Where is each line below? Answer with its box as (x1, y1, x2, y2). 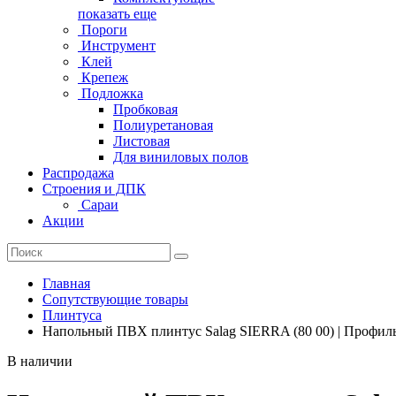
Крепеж (78, 69, 128, 85)
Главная (42, 275, 90, 291)
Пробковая (113, 101, 178, 117)
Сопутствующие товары (42, 291, 188, 307)
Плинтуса (42, 307, 102, 323)
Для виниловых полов (113, 148, 248, 164)
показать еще (78, 5, 156, 21)
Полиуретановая (113, 117, 213, 133)
